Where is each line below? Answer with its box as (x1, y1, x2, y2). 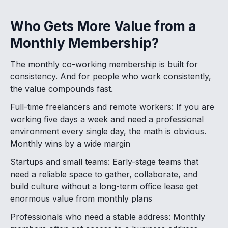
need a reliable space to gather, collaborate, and (10, 168, 197, 179)
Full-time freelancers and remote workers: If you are (10, 101, 214, 112)
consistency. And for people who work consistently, (10, 71, 211, 81)
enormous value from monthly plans (10, 193, 152, 204)
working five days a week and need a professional (10, 113, 204, 124)
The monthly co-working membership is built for (10, 59, 198, 69)
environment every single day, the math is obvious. (10, 126, 206, 136)
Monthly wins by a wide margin (10, 138, 130, 149)
